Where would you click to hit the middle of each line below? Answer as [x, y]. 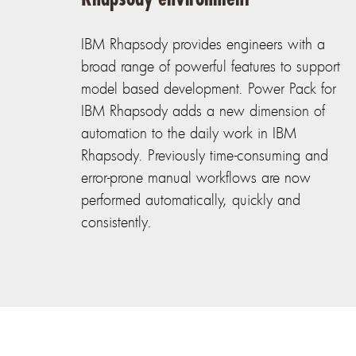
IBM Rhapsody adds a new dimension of [203, 111]
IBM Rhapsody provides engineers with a [203, 44]
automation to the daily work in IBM [189, 133]
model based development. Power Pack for [209, 89]
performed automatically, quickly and [191, 200]
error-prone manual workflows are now [196, 178]
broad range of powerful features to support [211, 66]
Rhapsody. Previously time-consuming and [205, 155]
